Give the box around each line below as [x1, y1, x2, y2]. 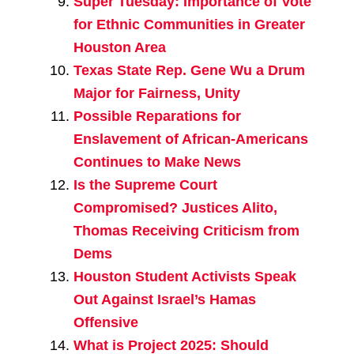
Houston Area [73, 40, 166, 56]
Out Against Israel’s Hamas [73, 292, 256, 308]
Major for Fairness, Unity [73, 85, 240, 102]
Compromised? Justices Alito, [73, 200, 277, 217]
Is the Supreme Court [73, 177, 217, 194]
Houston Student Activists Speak [73, 269, 296, 285]
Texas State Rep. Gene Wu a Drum [73, 62, 305, 79]
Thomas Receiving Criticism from [73, 223, 299, 239]
